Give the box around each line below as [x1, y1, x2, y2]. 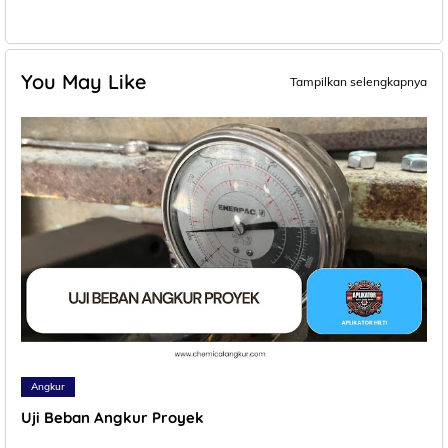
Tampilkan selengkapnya [290, 73, 427, 89]
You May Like [21, 68, 146, 94]
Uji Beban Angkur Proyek [21, 408, 204, 428]
